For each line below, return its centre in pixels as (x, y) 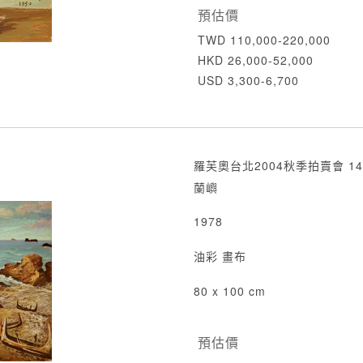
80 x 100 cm (230, 291)
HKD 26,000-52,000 (256, 60)
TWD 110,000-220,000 (264, 40)
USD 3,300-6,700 (248, 80)
